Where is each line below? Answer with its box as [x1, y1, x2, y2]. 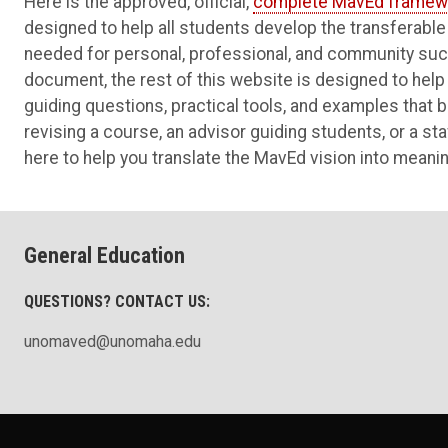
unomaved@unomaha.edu [24, 332, 201, 352]
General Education [24, 242, 185, 268]
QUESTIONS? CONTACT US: [24, 291, 210, 311]
